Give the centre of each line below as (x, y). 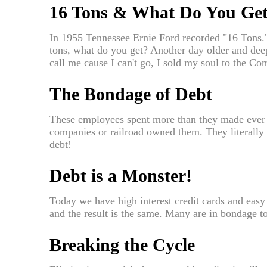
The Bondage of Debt (131, 94)
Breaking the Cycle (122, 245)
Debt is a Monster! (121, 176)
